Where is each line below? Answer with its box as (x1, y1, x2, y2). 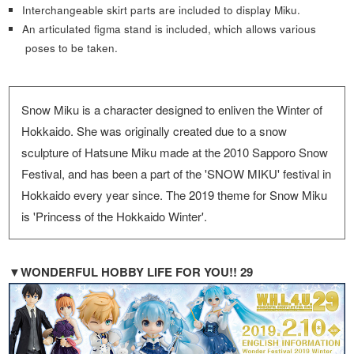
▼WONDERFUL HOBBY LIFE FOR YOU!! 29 (9, 263, 254, 281)
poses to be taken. (25, 40, 119, 55)
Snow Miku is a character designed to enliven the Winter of (21, 101, 323, 119)
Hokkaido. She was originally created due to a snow (21, 122, 288, 140)
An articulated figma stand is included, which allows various (22, 21, 317, 36)
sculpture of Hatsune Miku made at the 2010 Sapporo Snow (21, 144, 329, 161)
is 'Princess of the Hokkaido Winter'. (21, 208, 208, 225)
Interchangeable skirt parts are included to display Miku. (22, 2, 301, 17)
